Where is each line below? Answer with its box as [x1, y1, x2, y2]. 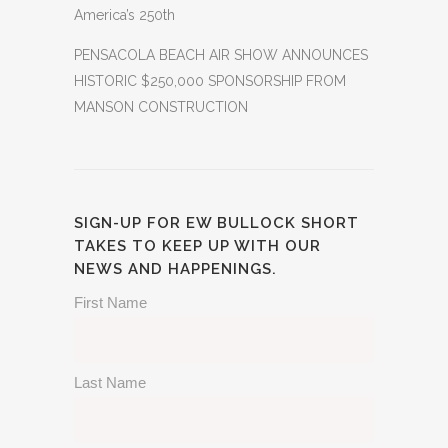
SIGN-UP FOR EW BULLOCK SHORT [74, 214, 359, 232]
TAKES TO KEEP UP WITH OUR [74, 237, 321, 255]
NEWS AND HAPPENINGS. [74, 260, 277, 278]
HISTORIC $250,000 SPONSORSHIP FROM [74, 73, 346, 89]
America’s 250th [74, 7, 175, 23]
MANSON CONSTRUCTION [74, 99, 248, 115]
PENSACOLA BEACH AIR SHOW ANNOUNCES [74, 47, 368, 63]
